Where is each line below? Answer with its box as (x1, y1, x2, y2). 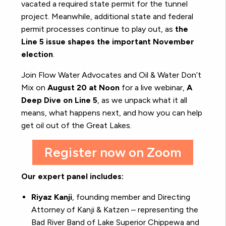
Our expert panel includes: (21, 172, 124, 182)
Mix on (21, 83, 47, 93)
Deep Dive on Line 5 (21, 95, 97, 105)
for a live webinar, (120, 83, 187, 93)
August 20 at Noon (47, 83, 120, 93)
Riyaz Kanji (31, 192, 72, 202)
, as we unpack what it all (97, 95, 187, 105)
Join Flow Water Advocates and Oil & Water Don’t (21, 70, 201, 80)
